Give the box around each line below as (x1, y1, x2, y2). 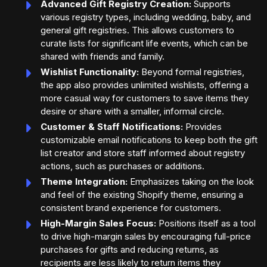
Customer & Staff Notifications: (41, 121, 183, 133)
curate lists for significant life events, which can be (41, 38, 248, 49)
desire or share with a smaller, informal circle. (41, 105, 224, 117)
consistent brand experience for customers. (41, 202, 221, 214)
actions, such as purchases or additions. (41, 160, 204, 172)
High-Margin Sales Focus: (41, 218, 156, 229)
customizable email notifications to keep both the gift (41, 134, 257, 146)
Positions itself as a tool (156, 218, 256, 229)
